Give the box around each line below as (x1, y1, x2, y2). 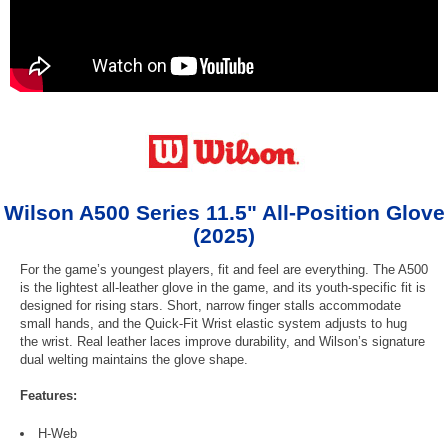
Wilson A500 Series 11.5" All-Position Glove (3, 200, 445, 224)
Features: (20, 387, 77, 403)
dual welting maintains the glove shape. (20, 351, 248, 367)
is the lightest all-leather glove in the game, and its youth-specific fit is (20, 279, 426, 295)
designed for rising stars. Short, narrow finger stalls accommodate (20, 297, 401, 313)
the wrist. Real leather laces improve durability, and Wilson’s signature (20, 333, 425, 349)
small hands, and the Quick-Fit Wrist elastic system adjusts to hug (20, 315, 407, 331)
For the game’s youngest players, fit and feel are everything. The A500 (20, 261, 428, 277)
